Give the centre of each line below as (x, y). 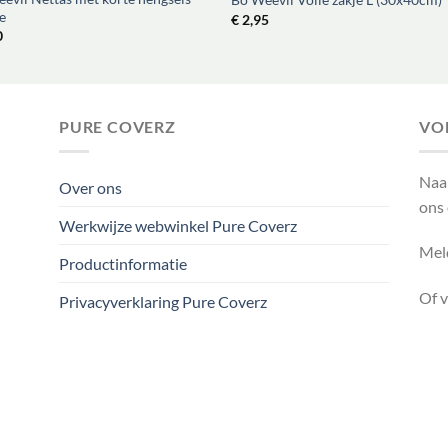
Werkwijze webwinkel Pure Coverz (178, 225)
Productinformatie (123, 263)
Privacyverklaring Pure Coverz (163, 301)
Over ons (90, 187)
